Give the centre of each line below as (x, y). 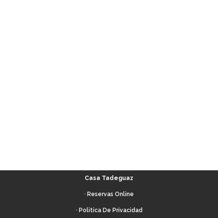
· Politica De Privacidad (109, 210)
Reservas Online (110, 194)
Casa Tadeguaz (109, 178)
